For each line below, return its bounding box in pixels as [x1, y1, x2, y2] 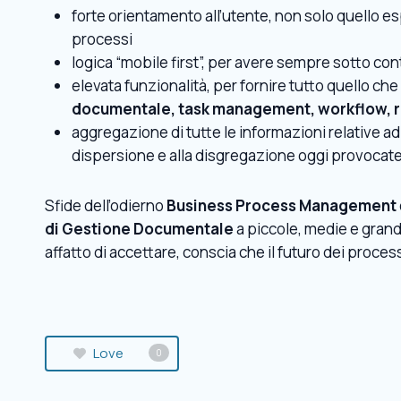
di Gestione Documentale [45, 218, 234, 239]
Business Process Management [166, 194, 397, 216]
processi [72, 28, 132, 49]
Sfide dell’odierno [45, 194, 166, 216]
